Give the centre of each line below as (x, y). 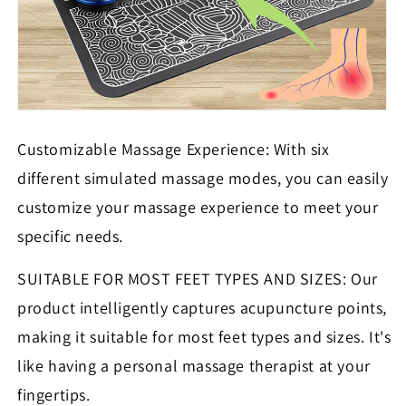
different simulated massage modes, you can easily (203, 179)
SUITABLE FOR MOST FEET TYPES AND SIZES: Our (198, 279)
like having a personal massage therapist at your (194, 366)
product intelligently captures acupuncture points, (203, 308)
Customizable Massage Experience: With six (174, 150)
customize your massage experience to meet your (198, 208)
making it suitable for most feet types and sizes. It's (204, 337)
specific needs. (70, 237)
